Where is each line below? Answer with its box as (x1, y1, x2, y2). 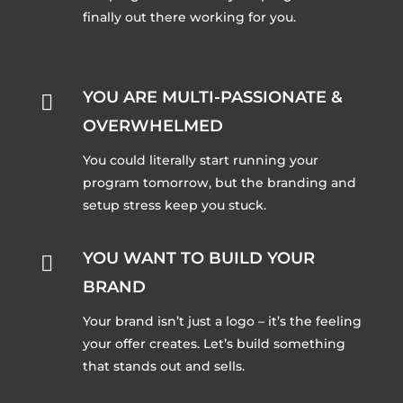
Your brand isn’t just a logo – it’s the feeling (82, 313, 362, 330)
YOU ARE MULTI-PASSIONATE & (82, 87, 343, 108)
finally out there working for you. (82, 9, 296, 26)
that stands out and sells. (82, 358, 245, 375)
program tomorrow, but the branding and (82, 175, 356, 192)
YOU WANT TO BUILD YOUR (82, 248, 315, 269)
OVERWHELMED (82, 116, 223, 137)
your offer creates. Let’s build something (82, 336, 345, 353)
